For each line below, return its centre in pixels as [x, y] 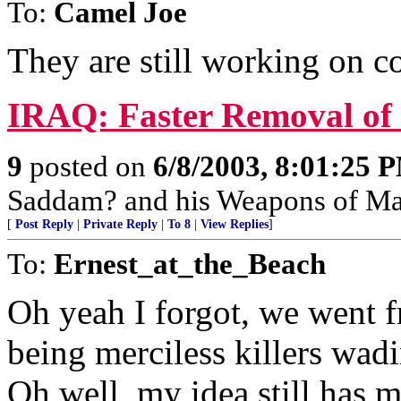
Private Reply [120, 224]
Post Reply [44, 224]
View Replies [235, 224]
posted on [88, 166]
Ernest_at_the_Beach [190, 264]
